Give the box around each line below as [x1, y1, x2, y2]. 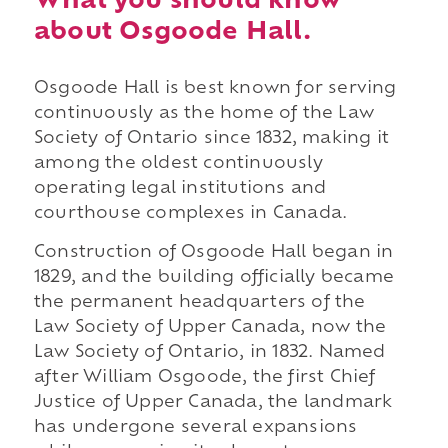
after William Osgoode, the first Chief [33, 370, 376, 387]
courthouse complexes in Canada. [33, 205, 348, 222]
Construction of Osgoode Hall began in [33, 245, 394, 262]
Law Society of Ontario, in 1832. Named [33, 345, 386, 362]
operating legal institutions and [33, 180, 327, 197]
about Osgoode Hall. [33, 20, 311, 45]
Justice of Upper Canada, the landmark [33, 395, 393, 412]
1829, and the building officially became [33, 270, 394, 287]
